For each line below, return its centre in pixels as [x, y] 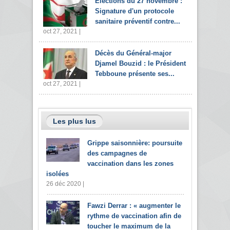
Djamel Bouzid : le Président [140, 64]
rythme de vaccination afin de [134, 216]
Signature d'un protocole [135, 11]
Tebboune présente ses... [135, 74]
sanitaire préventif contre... [138, 22]
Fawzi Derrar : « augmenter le [134, 206]
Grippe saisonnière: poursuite [135, 143]
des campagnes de [117, 154]
